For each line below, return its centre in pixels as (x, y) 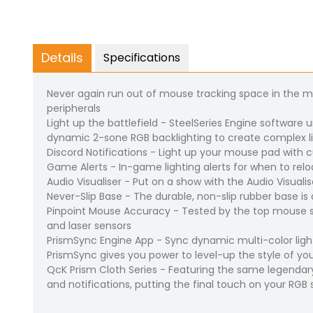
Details (62, 58)
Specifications (142, 58)
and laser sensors (89, 226)
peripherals (74, 109)
